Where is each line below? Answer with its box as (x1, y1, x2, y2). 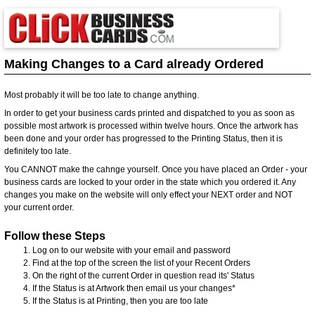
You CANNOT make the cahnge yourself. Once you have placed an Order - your (4, 164, 307, 174)
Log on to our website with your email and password (32, 245, 231, 255)
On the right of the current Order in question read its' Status (32, 270, 255, 281)
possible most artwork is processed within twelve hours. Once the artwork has (4, 120, 298, 131)
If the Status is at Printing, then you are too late (32, 295, 208, 306)
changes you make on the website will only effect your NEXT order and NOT (4, 189, 292, 200)
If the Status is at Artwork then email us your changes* (32, 283, 236, 293)
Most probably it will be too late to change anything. (4, 89, 199, 100)
